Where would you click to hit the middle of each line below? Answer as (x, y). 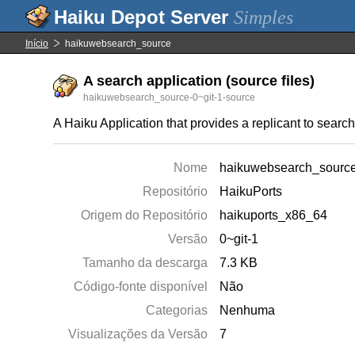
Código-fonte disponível (141, 286)
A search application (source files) (199, 81)
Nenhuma (248, 310)
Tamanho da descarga (145, 263)
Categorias (177, 310)
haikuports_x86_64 (274, 215)
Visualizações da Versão (138, 334)
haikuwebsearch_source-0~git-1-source (170, 97)
